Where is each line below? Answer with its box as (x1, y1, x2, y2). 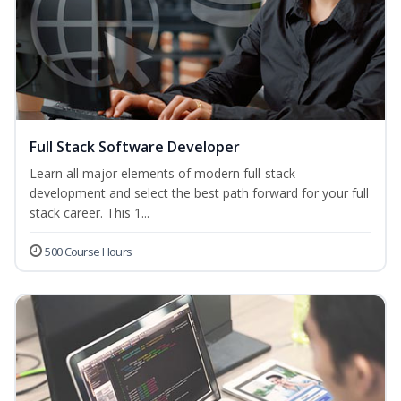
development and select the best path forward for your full (30, 184, 369, 202)
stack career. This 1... (30, 204, 149, 222)
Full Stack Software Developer (30, 137, 240, 158)
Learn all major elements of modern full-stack (30, 165, 295, 183)
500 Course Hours (45, 243, 132, 260)
